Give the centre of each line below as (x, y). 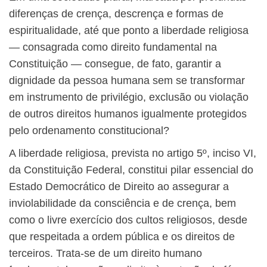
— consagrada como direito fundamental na (113, 47)
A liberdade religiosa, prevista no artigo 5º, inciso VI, (133, 153)
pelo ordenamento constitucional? (89, 131)
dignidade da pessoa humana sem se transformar (127, 81)
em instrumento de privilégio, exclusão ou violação (129, 97)
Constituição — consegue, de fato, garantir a (115, 64)
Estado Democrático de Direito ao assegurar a (119, 187)
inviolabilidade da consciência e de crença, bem (122, 204)
